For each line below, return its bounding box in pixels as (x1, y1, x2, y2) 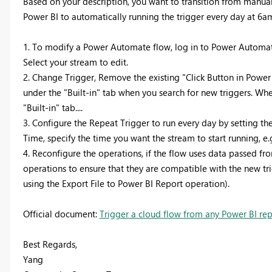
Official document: (22, 207, 100, 220)
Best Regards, (22, 237, 77, 250)
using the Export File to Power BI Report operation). (22, 177, 229, 189)
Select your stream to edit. (22, 55, 128, 68)
